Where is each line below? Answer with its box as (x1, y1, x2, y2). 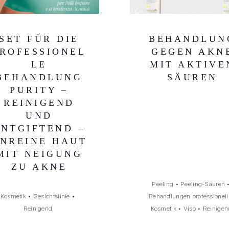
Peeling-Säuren (180, 180, 225, 188)
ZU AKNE (11, 162, 67, 172)
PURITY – (10, 85, 68, 95)
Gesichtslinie (33, 193, 70, 200)
